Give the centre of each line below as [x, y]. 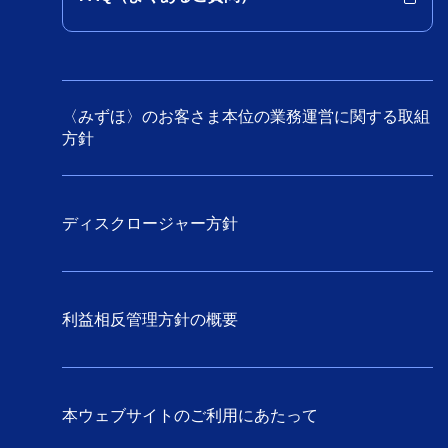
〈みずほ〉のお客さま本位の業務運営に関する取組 [246, 116]
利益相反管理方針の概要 [150, 319]
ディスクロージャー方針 [150, 223]
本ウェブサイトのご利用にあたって [190, 415]
